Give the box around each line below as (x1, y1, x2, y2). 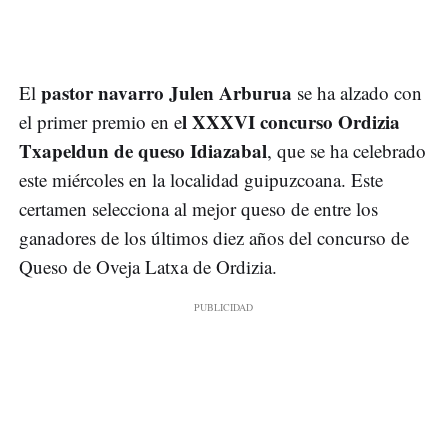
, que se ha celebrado (267, 138, 426, 164)
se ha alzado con (292, 80, 422, 106)
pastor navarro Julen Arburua (36, 79, 292, 107)
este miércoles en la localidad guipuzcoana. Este (19, 167, 383, 193)
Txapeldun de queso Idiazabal (19, 137, 267, 165)
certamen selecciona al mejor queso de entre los (19, 196, 378, 222)
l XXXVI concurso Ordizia (182, 108, 400, 136)
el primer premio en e (19, 109, 182, 135)
